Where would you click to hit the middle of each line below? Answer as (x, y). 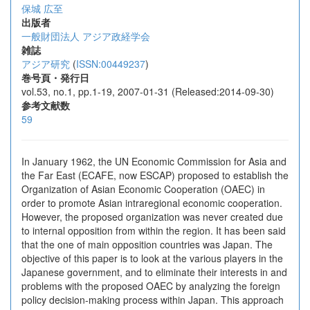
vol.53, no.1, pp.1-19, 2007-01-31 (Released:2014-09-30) (148, 91)
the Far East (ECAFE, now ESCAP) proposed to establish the (155, 175)
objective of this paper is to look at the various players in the (152, 258)
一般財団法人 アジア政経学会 (86, 36)
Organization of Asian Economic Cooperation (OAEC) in (143, 189)
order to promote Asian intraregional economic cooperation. (152, 203)
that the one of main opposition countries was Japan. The (147, 244)
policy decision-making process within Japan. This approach (153, 300)
